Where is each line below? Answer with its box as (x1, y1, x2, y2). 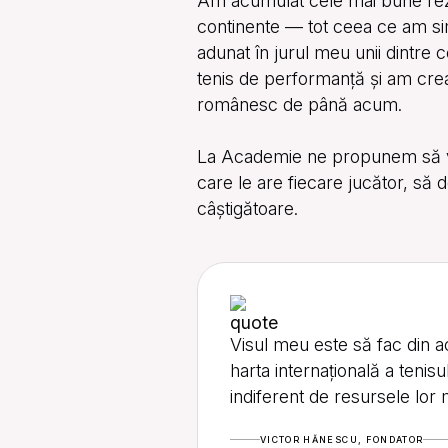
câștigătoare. (197, 198, 299, 220)
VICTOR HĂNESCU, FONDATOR (259, 434, 424, 446)
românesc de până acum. (197, 94, 403, 116)
